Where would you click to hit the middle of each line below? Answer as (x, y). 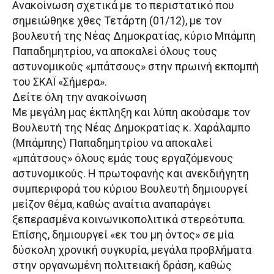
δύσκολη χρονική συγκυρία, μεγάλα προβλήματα (132, 250)
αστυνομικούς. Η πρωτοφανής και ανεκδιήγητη (131, 174)
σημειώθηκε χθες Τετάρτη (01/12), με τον (117, 21)
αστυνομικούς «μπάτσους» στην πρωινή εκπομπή (135, 67)
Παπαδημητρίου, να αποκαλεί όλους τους (115, 51)
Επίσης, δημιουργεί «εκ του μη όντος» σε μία (123, 235)
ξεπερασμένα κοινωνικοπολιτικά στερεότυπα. (129, 220)
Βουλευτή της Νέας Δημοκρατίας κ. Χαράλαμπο (131, 128)
